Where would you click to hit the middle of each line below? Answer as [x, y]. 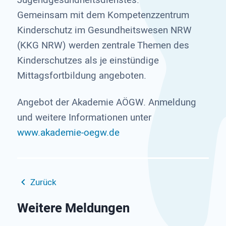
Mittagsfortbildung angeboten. [81, 75]
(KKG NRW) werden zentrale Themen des [103, 45]
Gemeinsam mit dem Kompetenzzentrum [103, 15]
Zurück [43, 183]
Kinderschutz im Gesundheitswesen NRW [104, 30]
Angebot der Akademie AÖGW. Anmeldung [106, 103]
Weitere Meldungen [73, 208]
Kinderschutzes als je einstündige [88, 60]
